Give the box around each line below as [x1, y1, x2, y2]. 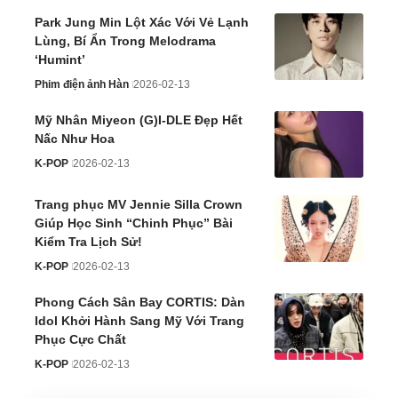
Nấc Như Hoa [35, 131, 115, 146]
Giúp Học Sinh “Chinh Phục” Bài [35, 215, 233, 230]
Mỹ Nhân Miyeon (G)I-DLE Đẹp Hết [35, 112, 243, 127]
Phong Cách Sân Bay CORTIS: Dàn [35, 294, 245, 309]
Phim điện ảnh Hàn [35, 77, 129, 91]
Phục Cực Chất [35, 331, 126, 346]
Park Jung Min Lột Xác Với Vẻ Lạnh [35, 14, 249, 29]
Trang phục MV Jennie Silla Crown [35, 196, 243, 211]
